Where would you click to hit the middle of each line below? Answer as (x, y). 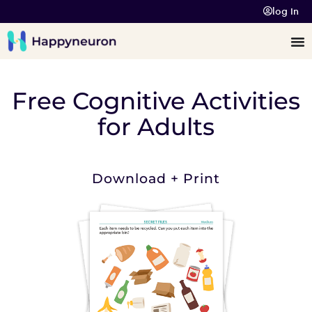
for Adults (156, 127)
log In (286, 11)
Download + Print (156, 179)
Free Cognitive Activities (156, 101)
